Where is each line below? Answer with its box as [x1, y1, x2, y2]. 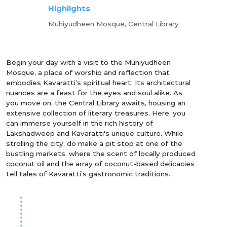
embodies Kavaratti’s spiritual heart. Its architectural [6, 79, 191, 87]
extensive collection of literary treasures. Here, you [6, 109, 185, 117]
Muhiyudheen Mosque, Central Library [48, 20, 179, 28]
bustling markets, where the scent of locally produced [6, 149, 196, 158]
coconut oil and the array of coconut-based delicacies [6, 160, 195, 168]
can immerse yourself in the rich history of [6, 119, 153, 127]
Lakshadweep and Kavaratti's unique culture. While [6, 129, 183, 137]
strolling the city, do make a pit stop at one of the [6, 139, 182, 147]
